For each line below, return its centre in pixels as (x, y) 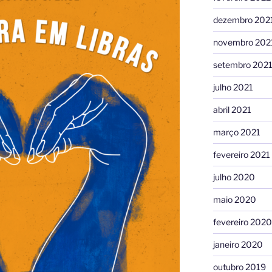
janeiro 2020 (238, 244)
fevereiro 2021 (241, 154)
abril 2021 (232, 109)
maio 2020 (234, 199)
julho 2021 (233, 87)
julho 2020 (234, 177)
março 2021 (236, 132)
